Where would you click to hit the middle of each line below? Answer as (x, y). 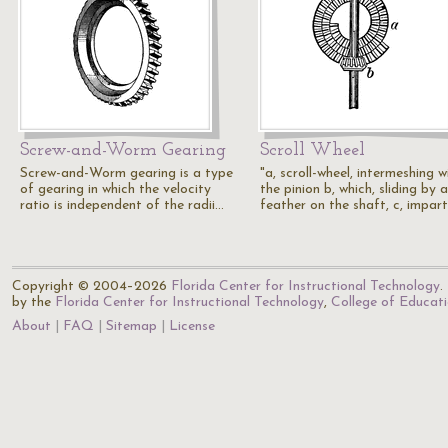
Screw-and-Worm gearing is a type (126, 173)
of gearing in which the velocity (115, 189)
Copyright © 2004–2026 (91, 286)
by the (33, 302)
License (192, 326)
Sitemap (131, 326)
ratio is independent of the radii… (122, 205)
